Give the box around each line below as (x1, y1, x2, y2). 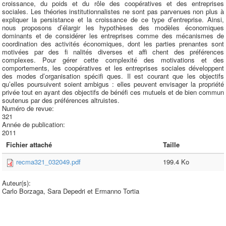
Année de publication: (2, 120, 67, 129)
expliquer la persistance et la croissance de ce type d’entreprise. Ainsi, (2, 15, 224, 24)
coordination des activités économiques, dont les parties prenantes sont (2, 39, 224, 48)
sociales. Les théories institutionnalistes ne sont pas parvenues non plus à (2, 7, 224, 16)
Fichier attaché (6, 140, 52, 149)
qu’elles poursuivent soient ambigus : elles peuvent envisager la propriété (2, 79, 224, 89)
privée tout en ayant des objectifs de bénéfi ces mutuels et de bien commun (2, 87, 224, 97)
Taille (163, 140, 180, 149)
